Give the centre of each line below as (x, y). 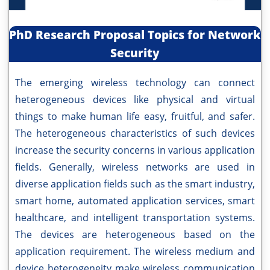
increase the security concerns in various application (135, 150)
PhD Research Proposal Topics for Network (135, 35)
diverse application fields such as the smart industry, (135, 184)
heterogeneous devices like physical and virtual (135, 100)
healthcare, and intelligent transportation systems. (135, 218)
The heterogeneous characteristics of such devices (135, 133)
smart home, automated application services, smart (135, 201)
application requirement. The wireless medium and (135, 252)
